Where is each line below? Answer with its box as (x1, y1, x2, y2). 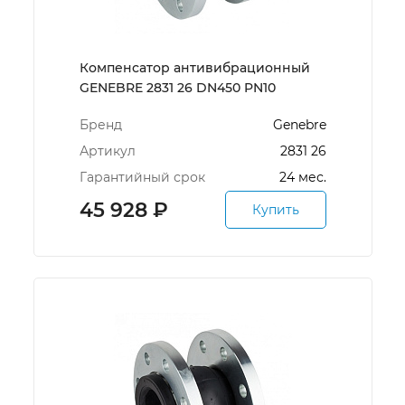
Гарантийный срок (79, 169, 205, 185)
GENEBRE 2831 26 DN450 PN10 (79, 80, 276, 96)
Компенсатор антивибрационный (79, 60, 310, 76)
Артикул (79, 143, 136, 159)
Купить (251, 202, 299, 218)
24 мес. (278, 169, 326, 185)
